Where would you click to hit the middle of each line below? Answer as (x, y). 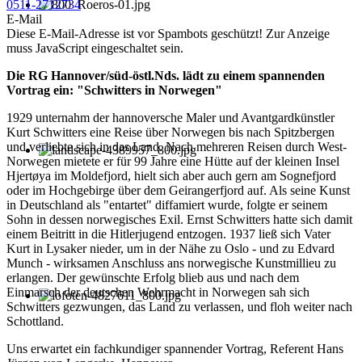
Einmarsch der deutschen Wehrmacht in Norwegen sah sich (158, 293)
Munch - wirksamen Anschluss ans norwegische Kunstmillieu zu (171, 263)
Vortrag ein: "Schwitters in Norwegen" (114, 90)
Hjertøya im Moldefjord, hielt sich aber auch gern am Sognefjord (171, 176)
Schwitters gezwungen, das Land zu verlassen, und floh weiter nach (179, 307)
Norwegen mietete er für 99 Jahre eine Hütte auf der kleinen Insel (173, 162)
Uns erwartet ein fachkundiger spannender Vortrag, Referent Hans (175, 349)
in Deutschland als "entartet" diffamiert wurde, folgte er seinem (167, 205)
